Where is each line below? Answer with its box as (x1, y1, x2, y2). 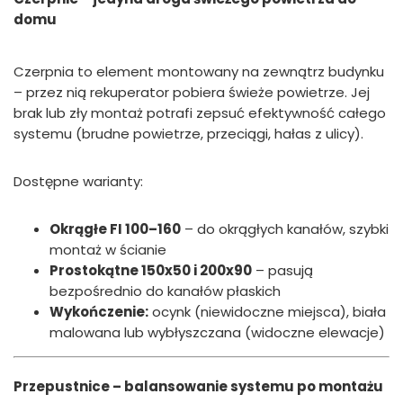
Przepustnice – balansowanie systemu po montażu (13, 376, 383, 396)
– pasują (252, 261, 313, 280)
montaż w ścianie (49, 240, 166, 259)
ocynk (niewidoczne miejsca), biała (148, 302, 386, 321)
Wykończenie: (49, 302, 148, 321)
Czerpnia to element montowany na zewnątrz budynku (13, 62, 384, 81)
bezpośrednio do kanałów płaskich (49, 282, 281, 300)
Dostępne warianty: (13, 172, 143, 191)
